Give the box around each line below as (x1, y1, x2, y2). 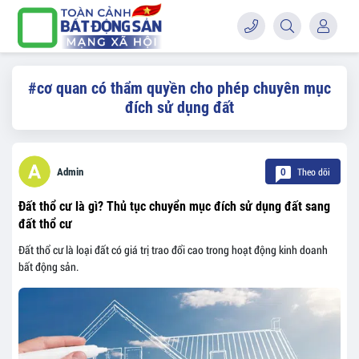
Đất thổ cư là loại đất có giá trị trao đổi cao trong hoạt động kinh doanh (18, 242, 328, 257)
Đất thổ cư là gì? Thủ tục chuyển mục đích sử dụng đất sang (18, 199, 330, 214)
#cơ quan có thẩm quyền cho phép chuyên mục (28, 79, 331, 98)
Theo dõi (295, 165, 330, 178)
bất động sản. (18, 259, 79, 274)
